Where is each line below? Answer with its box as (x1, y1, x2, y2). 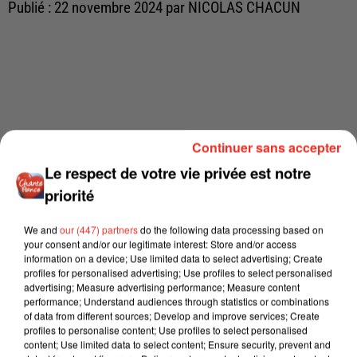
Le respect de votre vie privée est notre (45, 161, 312, 183)
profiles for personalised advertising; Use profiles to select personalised (24, 265, 332, 279)
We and (24, 222, 60, 236)
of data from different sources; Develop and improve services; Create (24, 308, 320, 322)
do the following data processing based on (138, 222, 324, 236)
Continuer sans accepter (192, 137, 341, 156)
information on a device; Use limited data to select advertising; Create (24, 250, 323, 265)
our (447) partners (60, 222, 138, 236)
